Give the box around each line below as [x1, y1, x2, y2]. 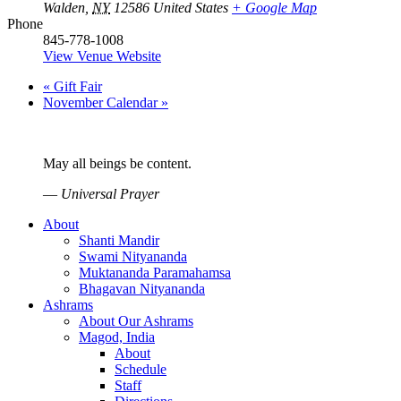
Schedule [115, 362, 166, 378]
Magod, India [79, 329, 155, 346]
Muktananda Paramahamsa [79, 265, 231, 281]
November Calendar [43, 95, 161, 111]
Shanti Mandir [79, 233, 159, 249]
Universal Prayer [61, 186, 159, 202]
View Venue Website [43, 48, 161, 64]
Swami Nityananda [79, 249, 187, 265]
